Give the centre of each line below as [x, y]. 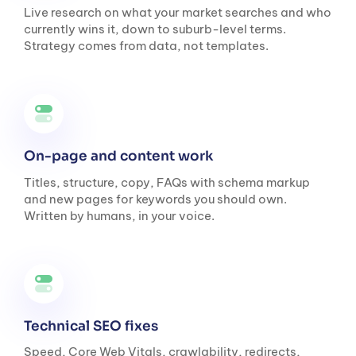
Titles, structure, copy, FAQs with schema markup [167, 182]
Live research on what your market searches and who [178, 13]
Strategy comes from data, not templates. [146, 46]
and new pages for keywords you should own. [155, 199]
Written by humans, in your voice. [119, 215]
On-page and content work [120, 157]
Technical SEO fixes [93, 326]
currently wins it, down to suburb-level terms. [155, 29]
